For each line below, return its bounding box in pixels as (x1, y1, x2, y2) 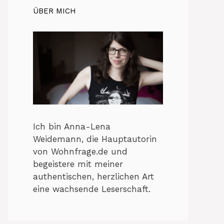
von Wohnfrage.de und (33, 146, 127, 157)
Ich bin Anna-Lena (33, 121, 110, 132)
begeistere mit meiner (33, 159, 123, 169)
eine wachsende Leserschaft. (33, 184, 150, 194)
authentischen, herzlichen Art (33, 171, 154, 182)
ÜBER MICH (33, 6, 76, 15)
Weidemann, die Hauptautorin (33, 134, 157, 144)
